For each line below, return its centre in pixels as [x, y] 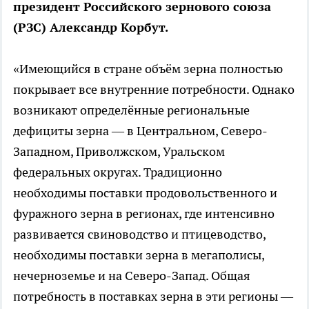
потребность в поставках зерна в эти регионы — [153, 296]
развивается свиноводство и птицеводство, [139, 234]
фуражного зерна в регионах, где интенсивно [144, 213]
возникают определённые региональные [131, 110]
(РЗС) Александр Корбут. [91, 27]
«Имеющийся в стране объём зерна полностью [148, 69]
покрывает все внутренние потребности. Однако [154, 89]
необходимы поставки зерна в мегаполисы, [139, 255]
